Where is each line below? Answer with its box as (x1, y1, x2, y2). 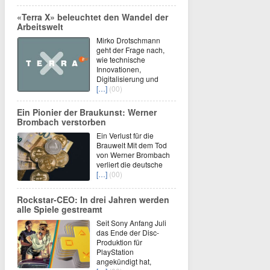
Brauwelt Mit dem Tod (96, 139, 167, 150)
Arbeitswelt (17, 20, 63, 33)
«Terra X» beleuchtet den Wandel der (17, 10, 168, 23)
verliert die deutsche (96, 159, 163, 169)
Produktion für (96, 236, 142, 247)
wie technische (96, 54, 145, 64)
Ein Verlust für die (96, 130, 154, 140)
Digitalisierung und (96, 73, 159, 84)
